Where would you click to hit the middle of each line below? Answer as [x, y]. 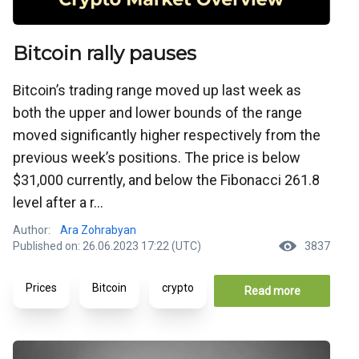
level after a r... [58, 203]
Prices [41, 288]
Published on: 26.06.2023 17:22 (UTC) [107, 246]
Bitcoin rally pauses [105, 54]
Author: [32, 230]
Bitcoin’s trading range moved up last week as [157, 91]
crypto [178, 288]
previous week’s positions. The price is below [157, 158]
